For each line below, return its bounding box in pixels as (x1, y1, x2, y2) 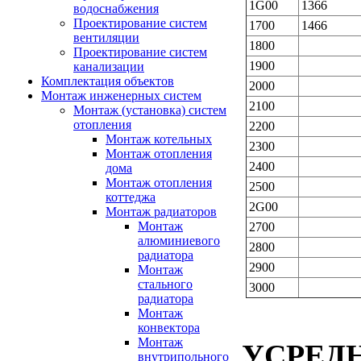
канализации (73, 60, 144, 73)
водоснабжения (73, 2, 159, 15)
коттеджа (106, 190, 156, 204)
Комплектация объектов (41, 74, 174, 88)
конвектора (138, 321, 200, 334)
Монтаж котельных (106, 132, 212, 146)
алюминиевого (138, 234, 220, 247)
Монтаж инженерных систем (41, 89, 201, 102)
